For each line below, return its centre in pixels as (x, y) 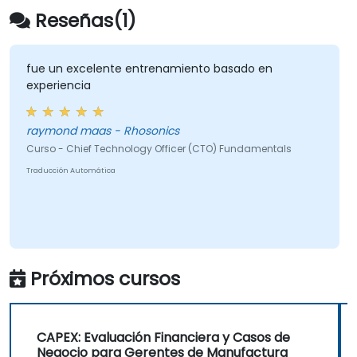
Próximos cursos (105, 278)
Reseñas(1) (86, 20)
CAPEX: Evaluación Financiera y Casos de (163, 337)
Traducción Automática (71, 171)
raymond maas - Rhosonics (102, 131)
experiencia (58, 86)
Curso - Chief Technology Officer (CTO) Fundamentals (159, 149)
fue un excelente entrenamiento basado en (149, 69)
